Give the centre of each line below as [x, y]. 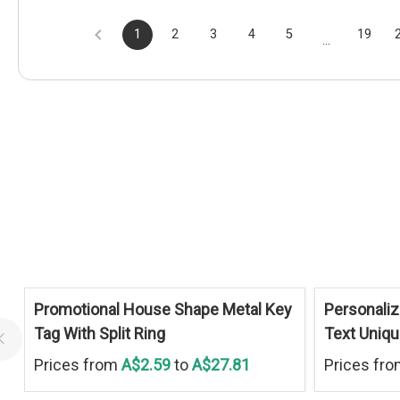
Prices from [77, 364]
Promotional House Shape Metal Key [162, 309]
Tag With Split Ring [99, 333]
